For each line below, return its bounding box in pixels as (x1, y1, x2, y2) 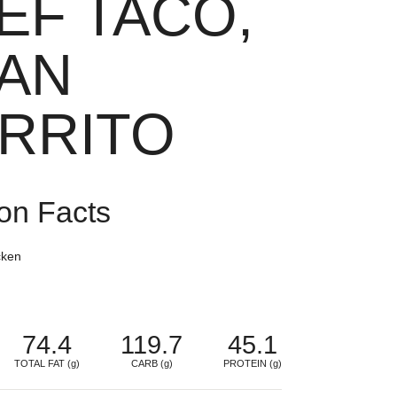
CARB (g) (130, 357, 173, 369)
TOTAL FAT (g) (14, 357, 81, 369)
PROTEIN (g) (223, 357, 282, 369)
